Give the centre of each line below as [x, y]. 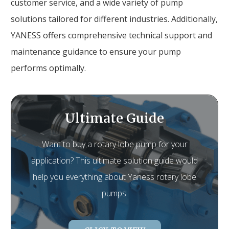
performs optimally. [48, 68]
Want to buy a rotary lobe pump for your [114, 144]
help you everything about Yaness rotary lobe [114, 177]
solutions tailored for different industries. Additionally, [114, 19]
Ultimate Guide [114, 118]
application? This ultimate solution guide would [114, 160]
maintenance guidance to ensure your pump [96, 51]
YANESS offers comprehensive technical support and [111, 35]
